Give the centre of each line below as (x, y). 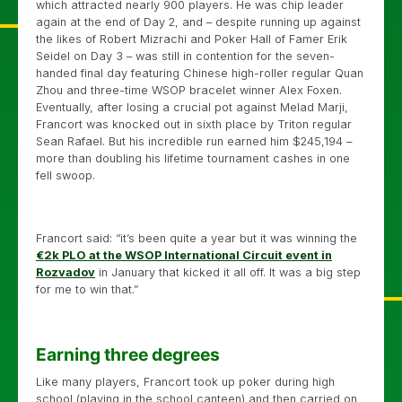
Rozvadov (66, 272)
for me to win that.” (87, 289)
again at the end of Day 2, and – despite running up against (198, 22)
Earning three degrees (128, 354)
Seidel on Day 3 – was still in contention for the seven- (185, 56)
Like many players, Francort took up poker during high (185, 382)
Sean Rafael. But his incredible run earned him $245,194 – (194, 141)
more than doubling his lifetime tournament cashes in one (193, 158)
